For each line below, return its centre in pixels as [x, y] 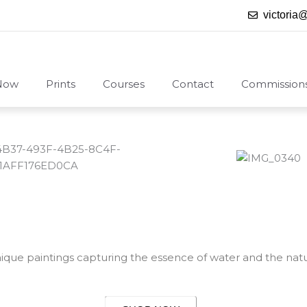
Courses [124, 84]
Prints [61, 84]
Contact [193, 84]
